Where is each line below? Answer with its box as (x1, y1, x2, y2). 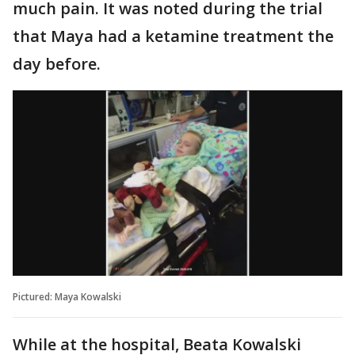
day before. (13, 52, 105, 74)
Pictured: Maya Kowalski (13, 289, 121, 303)
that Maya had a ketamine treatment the (13, 25, 334, 47)
